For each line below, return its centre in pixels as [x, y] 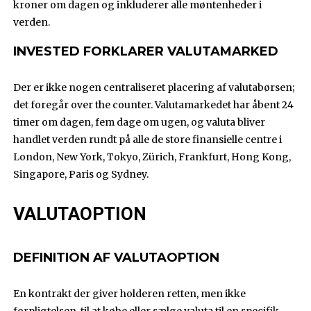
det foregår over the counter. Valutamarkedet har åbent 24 [154, 105]
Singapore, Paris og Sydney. [81, 175]
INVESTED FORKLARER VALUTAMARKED [146, 52]
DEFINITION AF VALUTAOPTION [117, 258]
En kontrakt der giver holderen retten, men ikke [130, 294]
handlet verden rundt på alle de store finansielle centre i [148, 140]
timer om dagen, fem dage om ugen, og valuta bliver [140, 123]
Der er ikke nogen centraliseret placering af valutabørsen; [154, 88]
